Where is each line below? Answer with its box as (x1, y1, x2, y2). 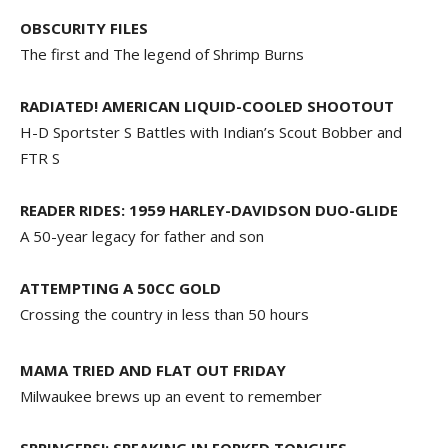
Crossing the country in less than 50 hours (20, 304, 313, 324)
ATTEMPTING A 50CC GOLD (20, 278, 225, 298)
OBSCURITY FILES (20, 18, 148, 38)
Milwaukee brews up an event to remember (20, 386, 322, 406)
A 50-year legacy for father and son (20, 226, 268, 246)
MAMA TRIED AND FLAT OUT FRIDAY (20, 360, 286, 380)
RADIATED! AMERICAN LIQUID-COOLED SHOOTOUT (20, 96, 398, 116)
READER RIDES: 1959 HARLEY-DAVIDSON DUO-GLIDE (20, 200, 402, 220)
